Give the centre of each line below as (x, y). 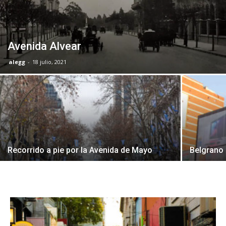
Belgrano (207, 150)
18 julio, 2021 (49, 62)
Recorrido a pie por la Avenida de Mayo (80, 150)
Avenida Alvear (44, 46)
